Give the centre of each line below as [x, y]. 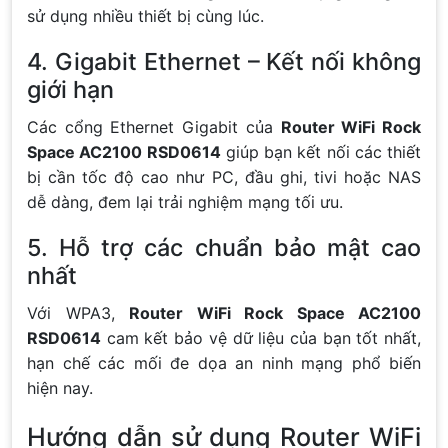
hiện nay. [60, 387]
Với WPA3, [78, 312]
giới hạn [70, 89]
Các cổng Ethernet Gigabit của [154, 126]
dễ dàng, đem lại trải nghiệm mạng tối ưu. [185, 201]
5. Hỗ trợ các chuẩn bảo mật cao [224, 247]
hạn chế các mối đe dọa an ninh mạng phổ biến [224, 362]
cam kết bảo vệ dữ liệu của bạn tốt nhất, [261, 337]
